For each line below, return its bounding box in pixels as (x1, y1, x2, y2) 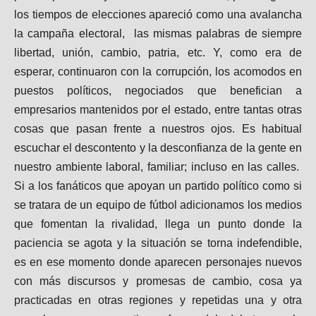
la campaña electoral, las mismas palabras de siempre (14, 27, 302, 39)
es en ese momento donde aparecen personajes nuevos (14, 255, 302, 268)
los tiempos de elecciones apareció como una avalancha (14, 8, 302, 20)
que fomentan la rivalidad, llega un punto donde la (14, 217, 302, 230)
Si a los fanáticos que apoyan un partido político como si (14, 179, 302, 192)
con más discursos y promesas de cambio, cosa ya (14, 274, 302, 287)
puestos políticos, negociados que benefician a (14, 84, 302, 97)
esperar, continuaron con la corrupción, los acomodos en (14, 65, 302, 78)
